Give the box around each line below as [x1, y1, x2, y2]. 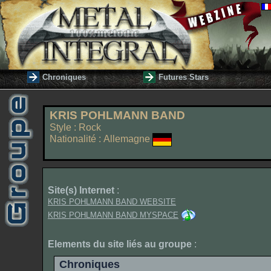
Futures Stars [158, 73, 209, 82]
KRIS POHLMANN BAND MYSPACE [48, 210, 178, 220]
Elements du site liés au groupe [48, 239, 192, 249]
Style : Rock [50, 122, 101, 132]
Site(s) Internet [48, 185, 114, 195]
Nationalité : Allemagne [50, 134, 152, 145]
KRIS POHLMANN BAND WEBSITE [48, 197, 176, 206]
